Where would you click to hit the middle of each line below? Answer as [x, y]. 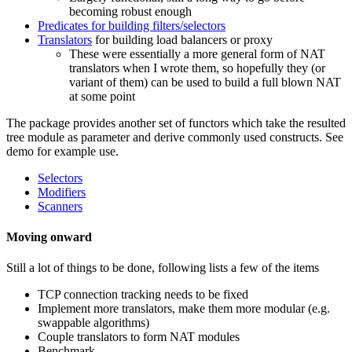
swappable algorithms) [93, 323]
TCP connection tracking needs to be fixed [143, 295]
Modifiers [62, 192]
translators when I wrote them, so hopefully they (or [197, 68]
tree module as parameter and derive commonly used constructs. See [175, 137]
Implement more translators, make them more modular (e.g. [184, 309]
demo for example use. [62, 151]
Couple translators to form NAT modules [139, 337]
